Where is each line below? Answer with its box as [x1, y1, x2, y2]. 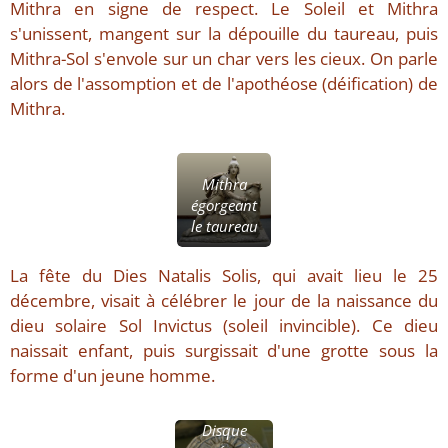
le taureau [190, 215, 258, 236]
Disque [201, 419, 247, 440]
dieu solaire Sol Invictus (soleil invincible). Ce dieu [10, 313, 438, 337]
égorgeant [191, 194, 257, 215]
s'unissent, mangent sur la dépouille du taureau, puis [10, 22, 438, 46]
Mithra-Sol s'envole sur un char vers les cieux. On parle [10, 47, 438, 71]
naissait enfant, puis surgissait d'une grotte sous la [10, 338, 438, 362]
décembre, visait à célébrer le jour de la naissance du [10, 288, 438, 312]
